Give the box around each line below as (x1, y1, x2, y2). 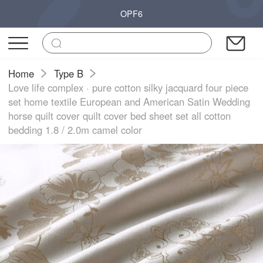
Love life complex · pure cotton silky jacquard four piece (8, 80, 249, 95)
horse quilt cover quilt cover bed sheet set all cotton (8, 108, 231, 123)
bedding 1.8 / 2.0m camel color (8, 122, 143, 137)
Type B (53, 66, 83, 80)
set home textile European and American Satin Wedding (8, 94, 251, 109)
